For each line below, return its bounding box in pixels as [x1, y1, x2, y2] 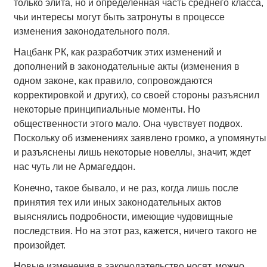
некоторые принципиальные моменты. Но [13, 104, 200, 115]
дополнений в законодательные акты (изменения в [13, 61, 240, 72]
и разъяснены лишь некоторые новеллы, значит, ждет [13, 147, 251, 158]
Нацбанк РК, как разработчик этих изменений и [13, 47, 222, 58]
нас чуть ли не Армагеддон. [13, 162, 135, 172]
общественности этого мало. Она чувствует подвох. [13, 119, 243, 129]
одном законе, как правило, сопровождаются [13, 76, 213, 86]
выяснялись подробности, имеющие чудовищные [13, 211, 233, 222]
